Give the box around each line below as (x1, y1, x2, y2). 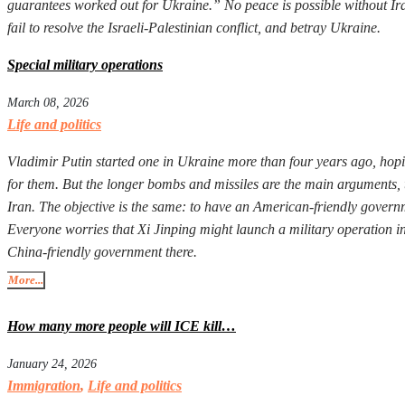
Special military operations (7, 57, 163, 73)
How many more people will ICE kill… (7, 318, 236, 334)
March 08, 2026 (7, 95, 89, 110)
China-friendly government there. (7, 244, 197, 260)
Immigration (7, 378, 80, 394)
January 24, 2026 (7, 356, 97, 372)
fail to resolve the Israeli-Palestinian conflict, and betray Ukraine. (7, 20, 381, 36)
